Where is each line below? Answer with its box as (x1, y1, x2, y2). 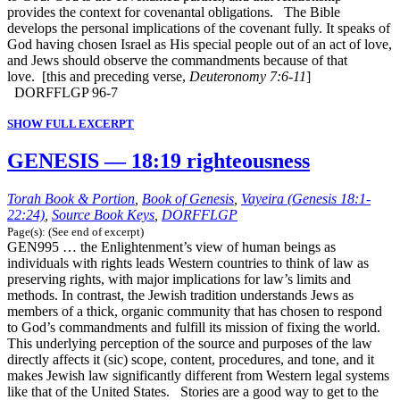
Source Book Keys (52, 206, 154, 222)
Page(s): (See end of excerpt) (7, 224, 144, 238)
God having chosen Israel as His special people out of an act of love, (7, 37, 392, 53)
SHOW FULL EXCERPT (7, 117, 134, 131)
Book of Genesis (142, 190, 234, 206)
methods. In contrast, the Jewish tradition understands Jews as (7, 287, 354, 303)
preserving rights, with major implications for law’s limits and (7, 271, 351, 287)
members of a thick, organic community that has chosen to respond (7, 303, 382, 319)
